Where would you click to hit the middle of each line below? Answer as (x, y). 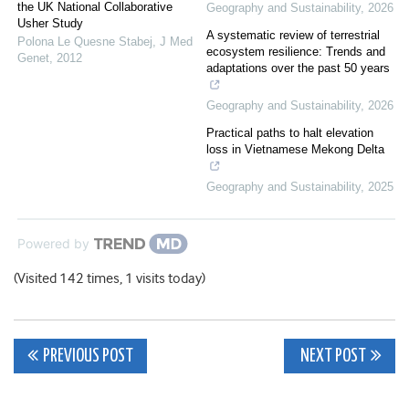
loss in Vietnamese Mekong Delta (295, 150)
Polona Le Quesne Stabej (85, 42)
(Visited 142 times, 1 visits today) (110, 279)
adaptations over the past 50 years (298, 68)
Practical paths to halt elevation (290, 133)
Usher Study (50, 24)
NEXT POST (332, 357)
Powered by (53, 244)
